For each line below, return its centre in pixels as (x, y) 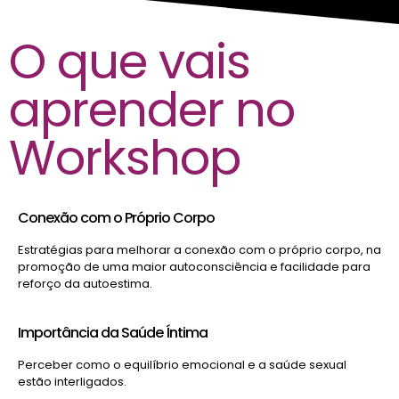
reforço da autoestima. (85, 283)
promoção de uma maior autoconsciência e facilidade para (194, 266)
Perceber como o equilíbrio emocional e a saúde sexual (182, 364)
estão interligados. (72, 381)
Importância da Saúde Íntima (113, 332)
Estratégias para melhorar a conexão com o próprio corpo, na (199, 249)
